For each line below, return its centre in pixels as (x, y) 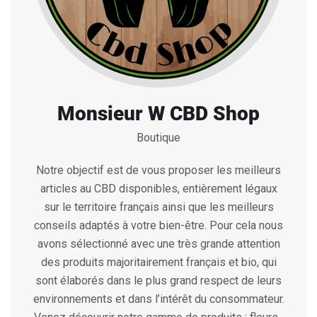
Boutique (158, 137)
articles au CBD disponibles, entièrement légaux (158, 188)
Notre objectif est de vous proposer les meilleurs (158, 170)
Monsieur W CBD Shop (158, 113)
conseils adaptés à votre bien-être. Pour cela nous (158, 225)
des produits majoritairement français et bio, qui (158, 262)
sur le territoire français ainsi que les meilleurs (158, 207)
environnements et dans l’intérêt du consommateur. (158, 299)
